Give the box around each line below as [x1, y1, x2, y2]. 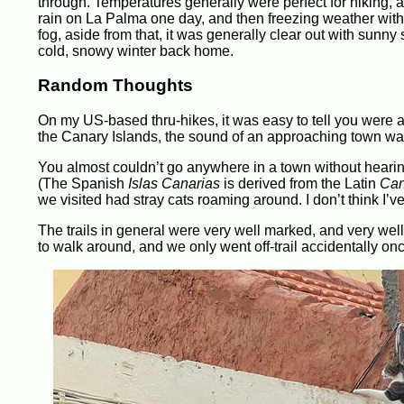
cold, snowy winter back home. [38, 42, 234, 59]
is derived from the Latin [220, 176, 380, 192]
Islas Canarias [128, 176, 220, 192]
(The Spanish [38, 176, 128, 192]
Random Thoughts [38, 76, 193, 96]
